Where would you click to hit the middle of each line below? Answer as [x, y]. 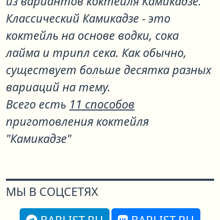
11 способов [102, 104]
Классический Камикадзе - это [88, 18]
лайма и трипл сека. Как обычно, [96, 53]
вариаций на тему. [58, 87]
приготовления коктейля [77, 121]
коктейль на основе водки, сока [92, 35]
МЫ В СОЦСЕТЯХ [52, 192]
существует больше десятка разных [109, 70]
